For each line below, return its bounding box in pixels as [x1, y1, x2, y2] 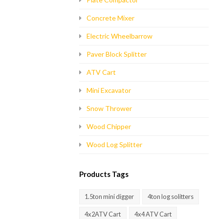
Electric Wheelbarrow [87, 32, 153, 40]
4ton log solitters [147, 192, 194, 200]
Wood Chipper [87, 122, 131, 131]
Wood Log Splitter [87, 140, 142, 149]
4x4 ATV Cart [134, 210, 172, 218]
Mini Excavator [87, 86, 131, 94]
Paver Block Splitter [87, 50, 147, 58]
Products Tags [79, 170, 129, 178]
